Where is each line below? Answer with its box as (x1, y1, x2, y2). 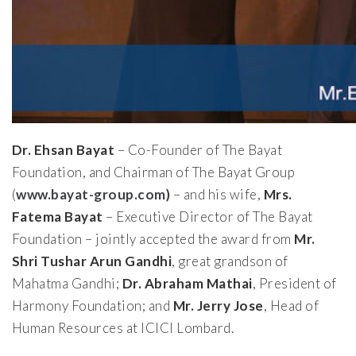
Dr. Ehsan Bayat (12, 141, 115, 159)
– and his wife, (170, 186, 264, 203)
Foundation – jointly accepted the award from (12, 230, 295, 248)
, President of (253, 275, 337, 292)
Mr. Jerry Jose (173, 297, 264, 315)
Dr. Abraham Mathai (122, 275, 253, 292)
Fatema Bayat (12, 208, 103, 226)
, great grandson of (172, 253, 288, 270)
